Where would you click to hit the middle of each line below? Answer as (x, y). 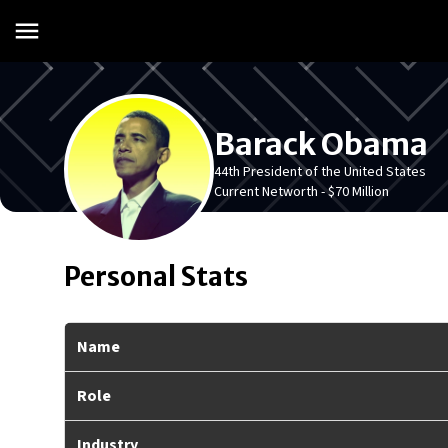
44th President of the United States (320, 172)
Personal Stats (156, 276)
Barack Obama (321, 144)
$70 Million (358, 192)
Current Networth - (271, 192)
